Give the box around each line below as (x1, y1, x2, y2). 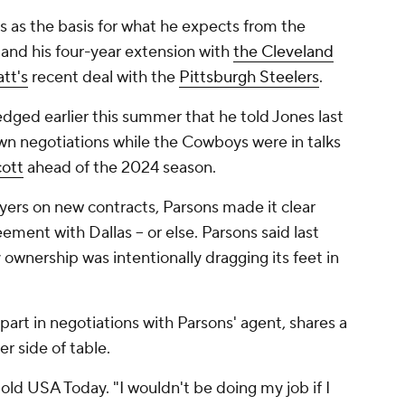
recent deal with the (28, 67, 179, 89)
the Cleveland (233, 42, 334, 63)
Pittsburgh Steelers (179, 67, 319, 89)
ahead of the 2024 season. (24, 157, 216, 179)
